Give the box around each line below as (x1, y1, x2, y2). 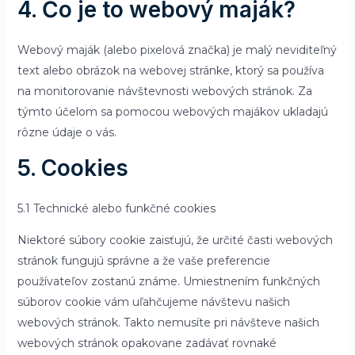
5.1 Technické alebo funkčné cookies (17, 201, 216, 216)
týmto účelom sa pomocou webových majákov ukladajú (17, 105, 328, 119)
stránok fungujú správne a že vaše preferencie (17, 254, 270, 268)
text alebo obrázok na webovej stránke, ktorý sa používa (17, 63, 324, 78)
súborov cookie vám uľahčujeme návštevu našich (17, 295, 290, 309)
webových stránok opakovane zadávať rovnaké (17, 336, 277, 350)
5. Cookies (17, 155, 128, 181)
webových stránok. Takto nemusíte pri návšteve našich (17, 315, 319, 330)
